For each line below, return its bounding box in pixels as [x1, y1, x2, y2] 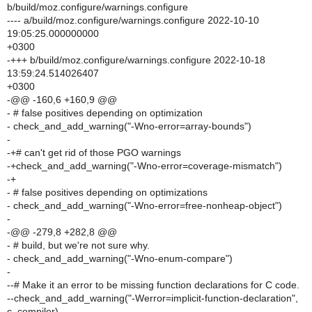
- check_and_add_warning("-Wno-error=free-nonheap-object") [7, 200, 282, 211]
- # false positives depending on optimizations [7, 187, 208, 198]
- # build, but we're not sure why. [7, 240, 150, 251]
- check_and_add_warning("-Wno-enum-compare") [7, 253, 233, 264]
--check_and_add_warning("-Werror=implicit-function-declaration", [7, 292, 298, 304]
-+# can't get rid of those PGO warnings [7, 147, 181, 158]
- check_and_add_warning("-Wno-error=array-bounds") [7, 120, 251, 132]
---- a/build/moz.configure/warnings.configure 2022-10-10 [7, 15, 259, 26]
